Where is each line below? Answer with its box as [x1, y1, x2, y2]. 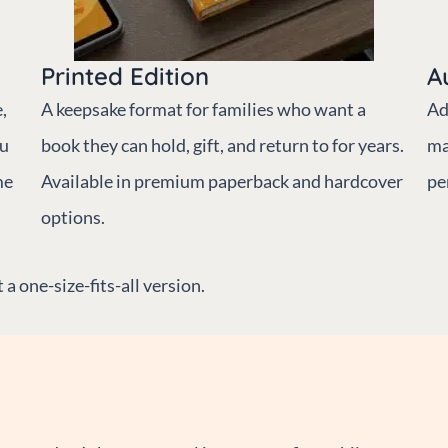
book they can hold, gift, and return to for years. [40, 133, 404, 156]
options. [40, 205, 105, 228]
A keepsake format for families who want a [40, 97, 366, 120]
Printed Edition [40, 60, 209, 91]
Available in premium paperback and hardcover [40, 169, 403, 192]
